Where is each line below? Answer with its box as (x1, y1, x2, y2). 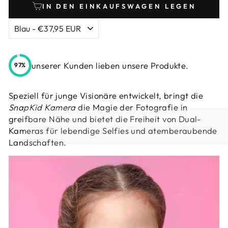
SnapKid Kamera (9, 101, 76, 112)
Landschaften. (9, 136, 67, 148)
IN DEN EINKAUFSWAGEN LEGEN (42, 2, 196, 10)
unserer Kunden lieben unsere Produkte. (32, 60, 189, 71)
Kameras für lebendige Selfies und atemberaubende (9, 125, 217, 136)
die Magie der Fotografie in (75, 101, 188, 112)
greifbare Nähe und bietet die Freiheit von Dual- (9, 113, 202, 124)
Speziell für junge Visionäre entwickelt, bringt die (9, 90, 204, 101)
